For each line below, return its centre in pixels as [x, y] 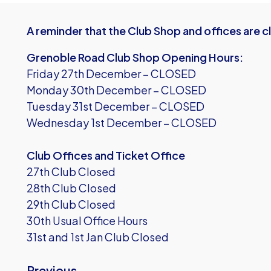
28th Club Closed [71, 188]
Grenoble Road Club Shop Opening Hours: [135, 57]
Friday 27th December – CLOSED [111, 73]
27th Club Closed [71, 171]
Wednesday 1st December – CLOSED [122, 122]
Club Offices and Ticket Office [106, 155]
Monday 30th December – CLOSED [116, 90]
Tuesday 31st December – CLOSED [116, 106]
